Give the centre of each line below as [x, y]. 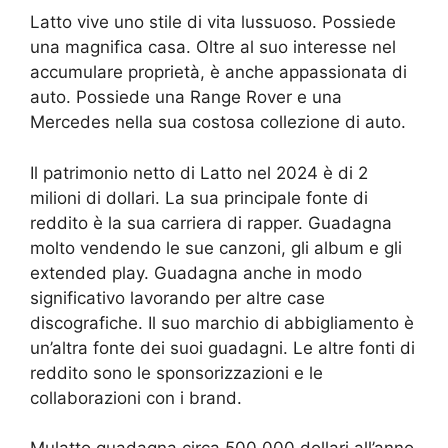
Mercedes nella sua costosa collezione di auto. [218, 122]
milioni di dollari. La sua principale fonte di [199, 197]
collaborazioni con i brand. [136, 397]
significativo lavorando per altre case [177, 297]
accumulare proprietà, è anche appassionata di [218, 72]
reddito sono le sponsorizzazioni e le [176, 372]
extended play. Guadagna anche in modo [196, 272]
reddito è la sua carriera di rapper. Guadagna [211, 222]
